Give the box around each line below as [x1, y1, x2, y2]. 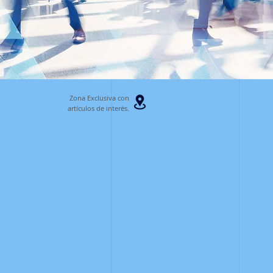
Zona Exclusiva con [69, 93, 129, 102]
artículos [68, 104, 94, 113]
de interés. [94, 104, 129, 113]
